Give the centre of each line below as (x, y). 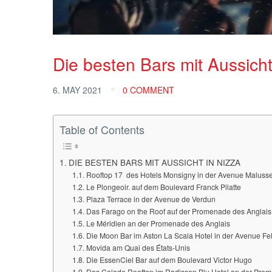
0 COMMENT (148, 90)
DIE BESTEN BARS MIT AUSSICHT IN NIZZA (154, 162)
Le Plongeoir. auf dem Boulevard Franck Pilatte (163, 187)
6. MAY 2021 (79, 90)
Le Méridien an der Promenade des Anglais (158, 223)
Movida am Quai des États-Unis (138, 248)
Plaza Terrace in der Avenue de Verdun (151, 199)
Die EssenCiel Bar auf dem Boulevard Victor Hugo (169, 260)
